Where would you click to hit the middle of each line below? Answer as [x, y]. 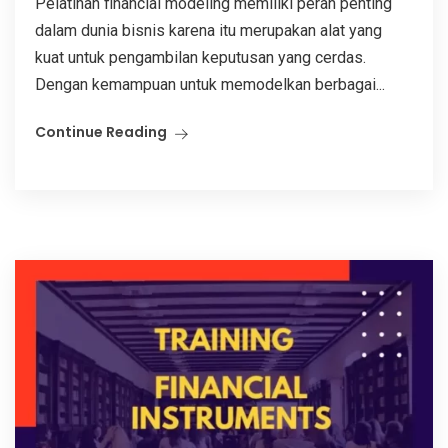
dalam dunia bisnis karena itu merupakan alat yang [208, 31]
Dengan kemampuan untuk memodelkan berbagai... [210, 85]
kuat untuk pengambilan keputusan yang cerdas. [200, 58]
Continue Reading [101, 132]
